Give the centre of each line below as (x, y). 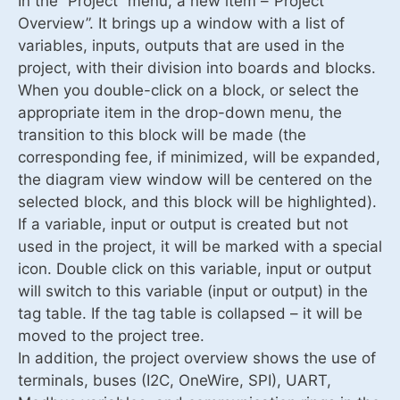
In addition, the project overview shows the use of (197, 358)
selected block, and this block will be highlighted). (197, 201)
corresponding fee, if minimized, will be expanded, (199, 157)
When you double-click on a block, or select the (188, 90)
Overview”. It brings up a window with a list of (181, 23)
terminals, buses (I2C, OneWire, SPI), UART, (175, 380)
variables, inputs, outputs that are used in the (181, 45)
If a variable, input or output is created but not (183, 224)
